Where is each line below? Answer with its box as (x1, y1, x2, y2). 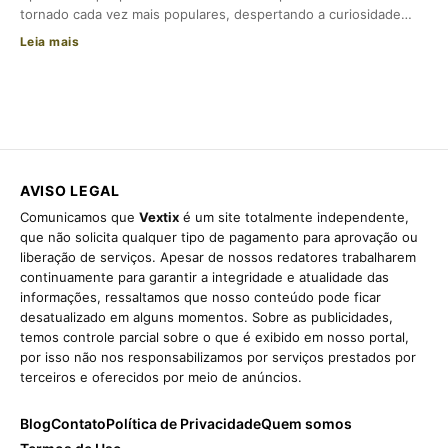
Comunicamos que (20, 208, 139, 225)
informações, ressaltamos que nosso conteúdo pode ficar (20, 288, 381, 305)
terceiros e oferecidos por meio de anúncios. (20, 368, 302, 385)
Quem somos (261, 414, 352, 432)
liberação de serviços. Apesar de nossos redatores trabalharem (20, 248, 416, 265)
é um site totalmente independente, (179, 208, 409, 225)
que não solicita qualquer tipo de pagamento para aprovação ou (20, 228, 418, 245)
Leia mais (20, 33, 80, 49)
